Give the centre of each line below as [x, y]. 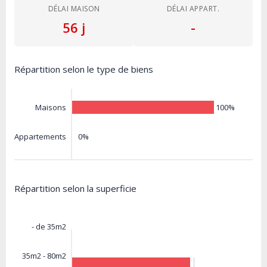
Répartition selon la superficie [75, 189]
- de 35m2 [49, 227]
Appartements [40, 137]
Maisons [51, 108]
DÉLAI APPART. [193, 9]
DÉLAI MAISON [74, 9]
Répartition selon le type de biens [84, 69]
